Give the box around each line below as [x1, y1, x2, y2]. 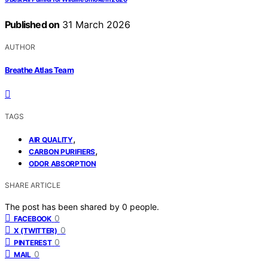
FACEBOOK [14, 214, 51, 223]
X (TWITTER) [14, 226, 57, 235]
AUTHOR [5, 42, 35, 52]
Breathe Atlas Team [5, 65, 74, 75]
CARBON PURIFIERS [29, 147, 96, 156]
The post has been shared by [5, 201, 122, 212]
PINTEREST [14, 237, 52, 247]
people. [130, 201, 159, 212]
